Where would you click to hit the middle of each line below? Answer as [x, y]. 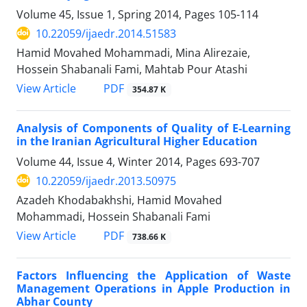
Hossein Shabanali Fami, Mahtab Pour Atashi [132, 69]
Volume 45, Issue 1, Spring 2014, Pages [117, 14]
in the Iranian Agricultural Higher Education [137, 141]
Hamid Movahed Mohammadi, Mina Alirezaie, [133, 52]
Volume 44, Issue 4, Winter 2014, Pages [118, 161]
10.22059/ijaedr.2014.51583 [106, 33]
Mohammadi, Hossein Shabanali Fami [113, 216]
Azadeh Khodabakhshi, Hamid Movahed [119, 200]
